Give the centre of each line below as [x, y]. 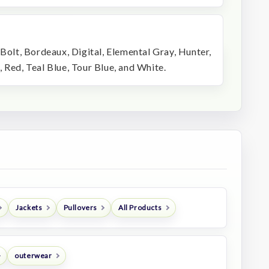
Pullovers [80, 208]
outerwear [33, 256]
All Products [140, 208]
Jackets [29, 208]
